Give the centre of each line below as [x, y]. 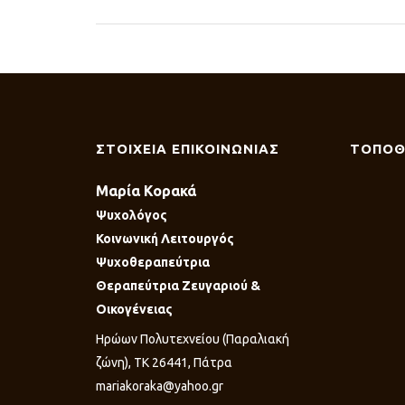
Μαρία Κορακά [146, 190]
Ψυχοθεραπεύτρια [153, 262]
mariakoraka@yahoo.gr [160, 386]
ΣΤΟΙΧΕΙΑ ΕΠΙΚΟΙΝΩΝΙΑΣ [188, 148]
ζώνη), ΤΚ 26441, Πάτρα [164, 362]
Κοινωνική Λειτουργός [165, 238]
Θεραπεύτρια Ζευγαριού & [178, 285]
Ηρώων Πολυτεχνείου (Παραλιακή [193, 339]
